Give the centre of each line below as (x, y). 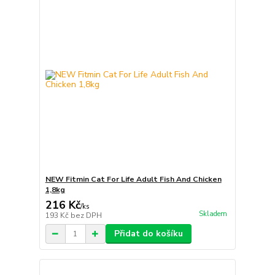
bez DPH (86, 215)
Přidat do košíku (148, 234)
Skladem (213, 214)
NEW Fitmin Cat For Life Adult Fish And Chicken (133, 179)
